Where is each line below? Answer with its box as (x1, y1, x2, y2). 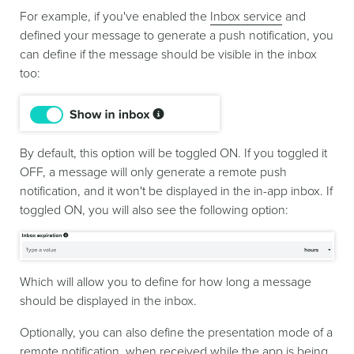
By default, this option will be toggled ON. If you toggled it (20, 145, 327, 161)
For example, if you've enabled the (20, 8, 210, 24)
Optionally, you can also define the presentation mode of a (20, 324, 333, 341)
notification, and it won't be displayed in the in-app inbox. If (20, 183, 333, 199)
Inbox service (210, 8, 282, 24)
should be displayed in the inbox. (20, 292, 197, 309)
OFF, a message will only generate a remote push (20, 164, 287, 180)
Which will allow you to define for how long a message (20, 273, 311, 290)
